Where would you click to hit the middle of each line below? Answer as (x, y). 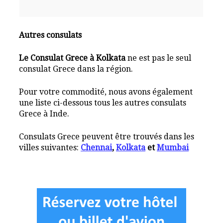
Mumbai (173, 147)
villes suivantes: (50, 147)
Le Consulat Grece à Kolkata (72, 58)
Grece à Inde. (44, 113)
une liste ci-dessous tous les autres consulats (103, 103)
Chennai (97, 147)
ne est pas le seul (159, 58)
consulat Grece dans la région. (76, 69)
